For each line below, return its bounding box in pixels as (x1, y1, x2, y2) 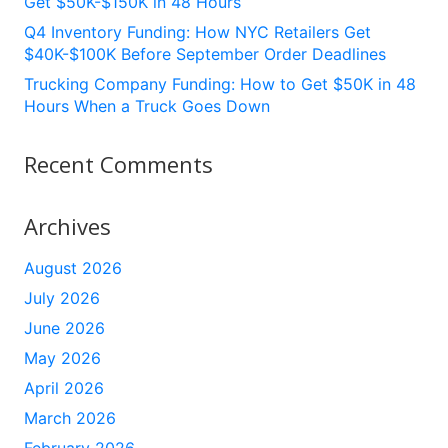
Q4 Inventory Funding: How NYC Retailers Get (24, 22, 371, 43)
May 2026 (24, 348, 101, 369)
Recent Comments (24, 149, 213, 180)
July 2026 (24, 288, 100, 309)
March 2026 (24, 408, 116, 429)
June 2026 (24, 318, 105, 339)
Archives (24, 211, 111, 242)
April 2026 (24, 378, 104, 399)
